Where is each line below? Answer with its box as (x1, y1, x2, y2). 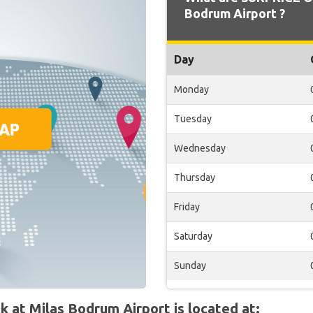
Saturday (174, 231, 212, 242)
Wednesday (174, 143, 226, 154)
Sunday (174, 260, 206, 271)
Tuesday (174, 113, 212, 124)
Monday (174, 84, 209, 95)
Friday (174, 201, 200, 212)
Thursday (174, 172, 215, 183)
